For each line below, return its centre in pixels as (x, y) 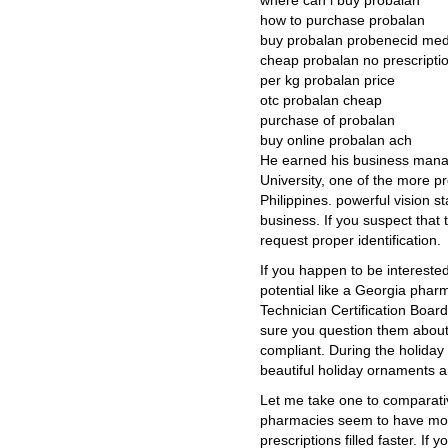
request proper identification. (350, 240)
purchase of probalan (327, 120)
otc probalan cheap (321, 100)
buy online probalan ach (336, 140)
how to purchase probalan (342, 20)
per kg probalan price (327, 80)
